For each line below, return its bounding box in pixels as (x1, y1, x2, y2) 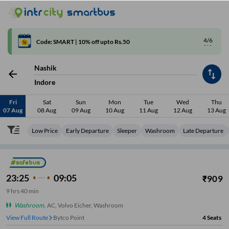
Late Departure (183, 127, 223, 135)
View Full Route (6, 214, 49, 222)
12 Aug (173, 106, 192, 114)
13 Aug (207, 106, 226, 114)
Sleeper (117, 127, 137, 135)
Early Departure (66, 127, 109, 135)
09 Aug (71, 106, 90, 114)
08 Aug (37, 106, 57, 114)
